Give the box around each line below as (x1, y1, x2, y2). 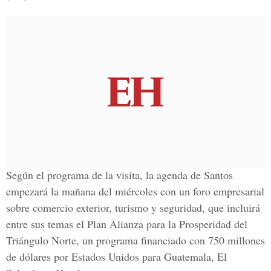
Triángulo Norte (6, 233, 76, 247)
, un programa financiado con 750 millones (76, 233, 265, 247)
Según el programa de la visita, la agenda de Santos (6, 168, 233, 182)
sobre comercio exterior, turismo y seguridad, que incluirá (6, 200, 260, 215)
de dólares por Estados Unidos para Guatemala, (6, 249, 217, 264)
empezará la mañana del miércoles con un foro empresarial (6, 184, 264, 198)
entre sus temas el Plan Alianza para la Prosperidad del (6, 217, 247, 231)
